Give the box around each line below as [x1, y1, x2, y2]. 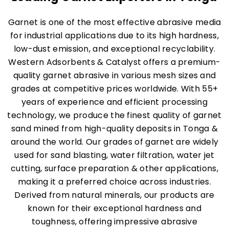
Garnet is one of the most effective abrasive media [8, 16, 221, 28]
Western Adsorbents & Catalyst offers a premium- [8, 56, 221, 68]
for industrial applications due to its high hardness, [10, 30, 219, 41]
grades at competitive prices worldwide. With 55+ [11, 83, 218, 95]
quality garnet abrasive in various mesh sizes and [13, 70, 216, 81]
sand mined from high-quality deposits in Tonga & [11, 123, 218, 134]
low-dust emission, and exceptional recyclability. [13, 43, 216, 55]
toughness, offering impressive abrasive [32, 216, 197, 227]
